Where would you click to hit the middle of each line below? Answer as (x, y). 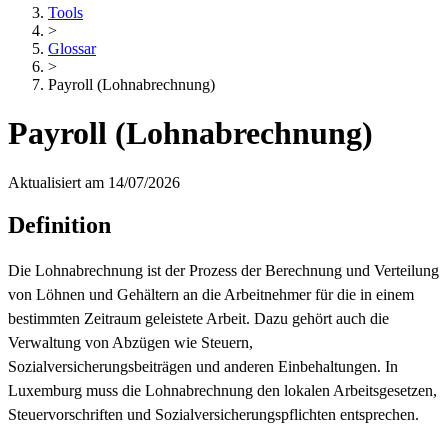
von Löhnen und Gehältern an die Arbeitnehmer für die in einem (211, 294)
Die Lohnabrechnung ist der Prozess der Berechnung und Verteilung (223, 270)
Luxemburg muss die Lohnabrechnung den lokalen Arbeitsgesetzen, (222, 390)
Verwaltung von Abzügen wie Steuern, (130, 342)
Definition (59, 224)
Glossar (72, 48)
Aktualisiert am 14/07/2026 (94, 182)
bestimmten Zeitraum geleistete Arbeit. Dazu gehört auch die (198, 318)
